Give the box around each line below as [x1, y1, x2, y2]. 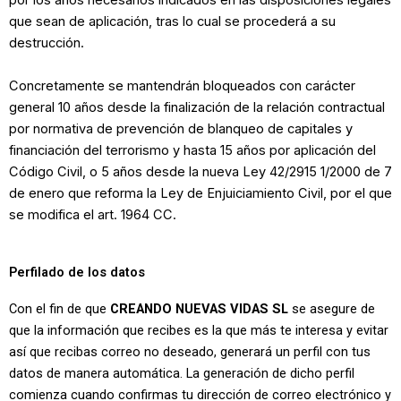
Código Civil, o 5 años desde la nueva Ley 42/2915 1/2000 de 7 [9, 163, 392, 180]
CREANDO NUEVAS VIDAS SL [110, 301, 288, 318]
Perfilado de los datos [9, 264, 145, 281]
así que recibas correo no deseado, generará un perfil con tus [9, 344, 371, 361]
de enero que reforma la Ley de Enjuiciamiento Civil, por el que [9, 184, 392, 201]
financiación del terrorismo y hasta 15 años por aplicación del [9, 141, 376, 158]
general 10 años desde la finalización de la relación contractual [9, 98, 385, 115]
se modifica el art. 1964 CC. [9, 206, 176, 223]
